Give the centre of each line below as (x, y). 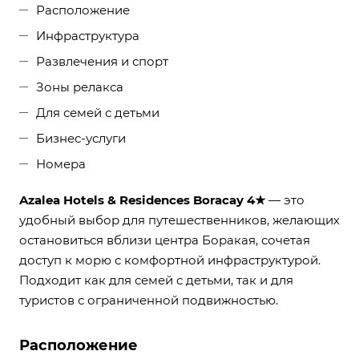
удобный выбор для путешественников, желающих (179, 220)
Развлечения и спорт (102, 62)
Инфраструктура (88, 36)
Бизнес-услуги (81, 139)
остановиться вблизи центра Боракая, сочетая (165, 240)
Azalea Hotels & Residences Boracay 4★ (142, 200)
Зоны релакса (80, 87)
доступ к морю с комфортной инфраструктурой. (170, 260)
